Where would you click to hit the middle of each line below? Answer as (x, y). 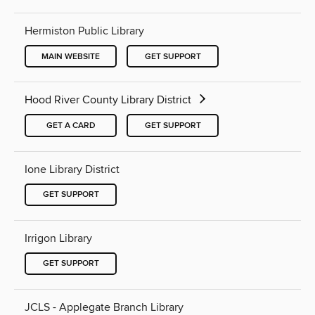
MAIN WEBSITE (71, 56)
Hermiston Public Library (84, 31)
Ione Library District (72, 169)
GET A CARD (71, 125)
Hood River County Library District (109, 100)
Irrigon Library (58, 238)
